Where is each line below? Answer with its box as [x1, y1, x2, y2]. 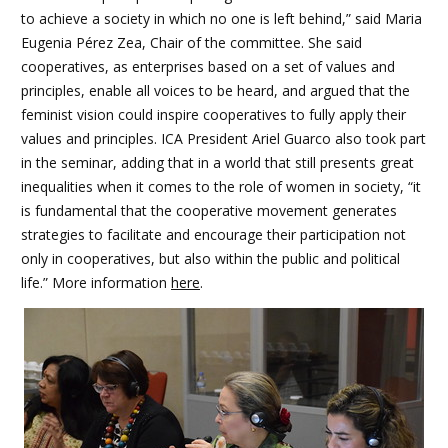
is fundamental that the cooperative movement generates [21, 201, 397, 221]
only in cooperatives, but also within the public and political [21, 249, 400, 269]
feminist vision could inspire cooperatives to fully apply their [21, 105, 406, 125]
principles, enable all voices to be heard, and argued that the [21, 81, 410, 101]
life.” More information [21, 273, 171, 293]
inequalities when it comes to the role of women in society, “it [21, 177, 421, 197]
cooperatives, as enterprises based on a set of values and [21, 57, 395, 77]
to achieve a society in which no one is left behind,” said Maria [21, 9, 422, 29]
